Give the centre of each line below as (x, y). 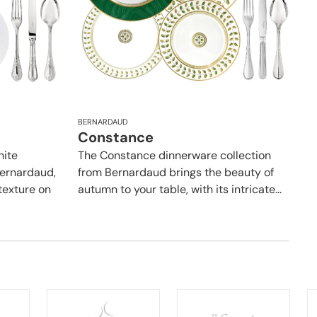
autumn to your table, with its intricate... (180, 189)
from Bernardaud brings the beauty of (176, 172)
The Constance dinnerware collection (174, 155)
